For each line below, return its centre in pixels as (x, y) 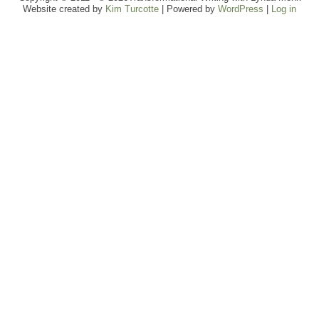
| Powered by (188, 9)
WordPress (241, 9)
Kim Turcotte (132, 9)
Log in (284, 9)
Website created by (64, 9)
